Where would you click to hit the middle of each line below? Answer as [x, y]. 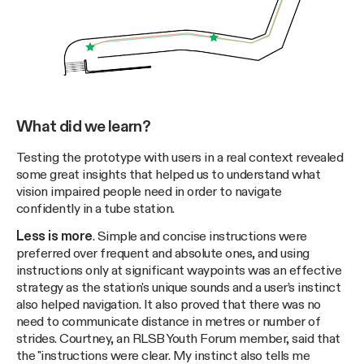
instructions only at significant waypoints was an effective [179, 271]
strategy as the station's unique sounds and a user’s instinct [179, 288]
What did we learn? [84, 128]
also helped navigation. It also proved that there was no [169, 305]
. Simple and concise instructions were [199, 237]
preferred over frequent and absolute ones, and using [163, 254]
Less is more [54, 237]
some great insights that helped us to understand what [169, 175]
